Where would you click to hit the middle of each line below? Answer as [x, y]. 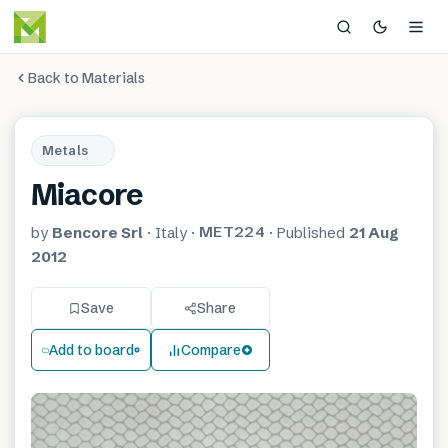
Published [312, 232]
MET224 [232, 231]
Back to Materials [86, 77]
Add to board [91, 349]
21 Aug [373, 232]
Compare [210, 349]
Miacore [87, 194]
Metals [65, 150]
